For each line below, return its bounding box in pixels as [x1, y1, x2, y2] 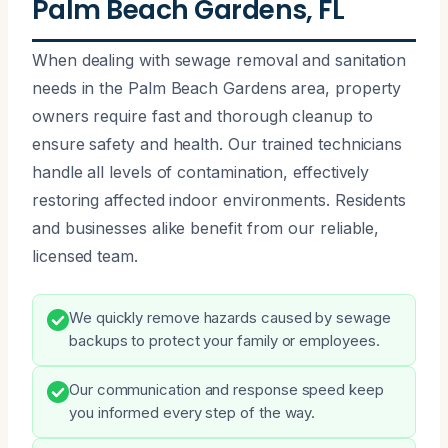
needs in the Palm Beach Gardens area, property [32, 77, 402, 98]
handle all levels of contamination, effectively [32, 161, 370, 182]
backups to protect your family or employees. [69, 331, 380, 350]
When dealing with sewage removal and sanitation [32, 49, 407, 70]
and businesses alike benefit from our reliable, [32, 217, 380, 238]
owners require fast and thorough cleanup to [32, 105, 373, 126]
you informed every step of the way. [69, 403, 316, 422]
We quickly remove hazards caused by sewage [69, 308, 391, 327]
